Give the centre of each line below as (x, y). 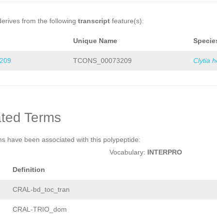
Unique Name (95, 41)
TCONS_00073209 (102, 61)
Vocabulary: (128, 152)
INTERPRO (164, 152)
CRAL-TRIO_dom (40, 209)
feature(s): (127, 21)
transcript (94, 21)
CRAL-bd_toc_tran (41, 190)
